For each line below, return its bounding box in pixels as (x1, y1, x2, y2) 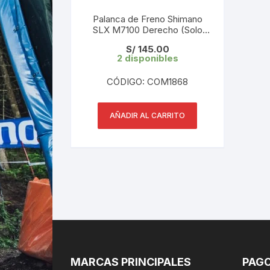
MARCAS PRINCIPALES (71, 255, 191, 268)
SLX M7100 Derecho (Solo (92, 24, 202, 36)
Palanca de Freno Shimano (92, 13, 202, 25)
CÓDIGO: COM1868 (107, 75, 188, 87)
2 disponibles (116, 52, 178, 64)
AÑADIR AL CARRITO (110, 110, 185, 120)
